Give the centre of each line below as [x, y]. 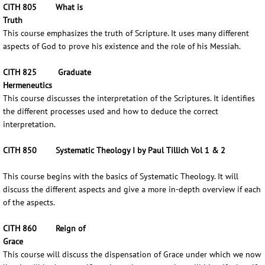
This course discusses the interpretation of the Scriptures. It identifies [129, 98]
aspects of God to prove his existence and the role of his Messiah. [122, 46]
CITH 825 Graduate [47, 72]
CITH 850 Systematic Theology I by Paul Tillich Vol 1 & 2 [115, 150]
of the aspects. [29, 202]
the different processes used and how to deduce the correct [111, 111]
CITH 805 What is [43, 7]
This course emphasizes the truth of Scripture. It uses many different [126, 33]
